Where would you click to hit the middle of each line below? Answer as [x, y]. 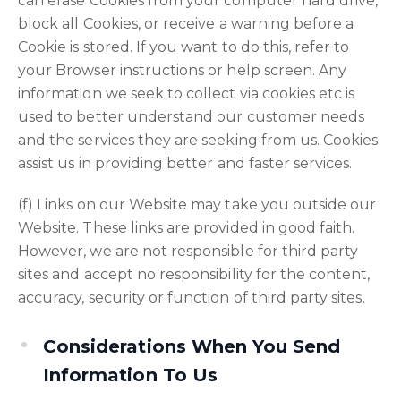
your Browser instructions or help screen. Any [183, 70]
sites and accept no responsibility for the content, [194, 274]
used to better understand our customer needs [192, 117]
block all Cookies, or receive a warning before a [186, 24]
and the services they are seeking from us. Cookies [198, 140]
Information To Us [130, 375]
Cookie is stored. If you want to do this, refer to [184, 47]
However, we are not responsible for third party [188, 251]
